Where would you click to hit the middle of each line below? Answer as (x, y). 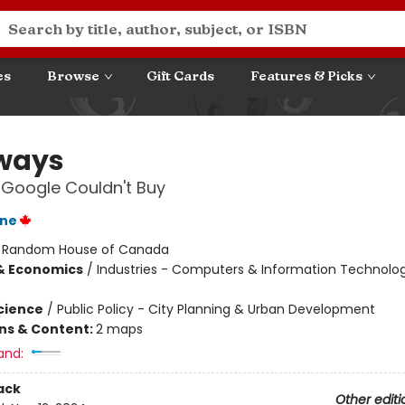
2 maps (119, 329)
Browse (73, 76)
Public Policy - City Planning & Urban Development (216, 309)
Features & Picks (306, 76)
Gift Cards (180, 76)
